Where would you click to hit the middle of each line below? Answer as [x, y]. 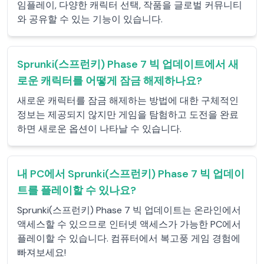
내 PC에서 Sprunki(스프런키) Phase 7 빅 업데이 [131, 174]
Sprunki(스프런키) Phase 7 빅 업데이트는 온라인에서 [129, 210]
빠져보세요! [42, 253]
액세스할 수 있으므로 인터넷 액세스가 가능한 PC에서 [129, 224]
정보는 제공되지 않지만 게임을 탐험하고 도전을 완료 [128, 115]
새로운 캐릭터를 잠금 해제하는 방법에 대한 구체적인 [128, 100]
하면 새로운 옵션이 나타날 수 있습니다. [99, 129]
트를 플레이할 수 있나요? [77, 190]
